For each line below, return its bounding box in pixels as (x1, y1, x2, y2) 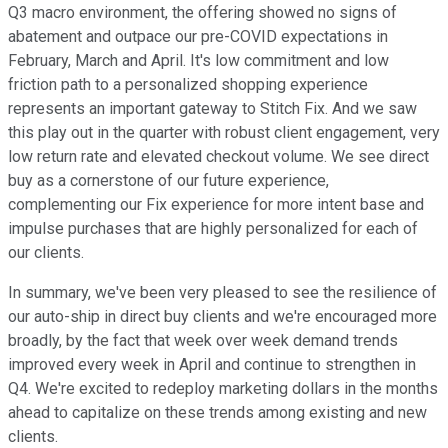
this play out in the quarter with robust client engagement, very (8, 123, 440, 143)
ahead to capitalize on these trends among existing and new (8, 403, 427, 423)
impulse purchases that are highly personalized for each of (8, 219, 418, 239)
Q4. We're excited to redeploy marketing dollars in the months (8, 379, 438, 399)
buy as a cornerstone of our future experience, (8, 171, 329, 191)
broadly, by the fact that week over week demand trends (8, 331, 398, 351)
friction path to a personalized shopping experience (8, 75, 368, 95)
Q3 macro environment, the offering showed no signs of (8, 3, 397, 23)
